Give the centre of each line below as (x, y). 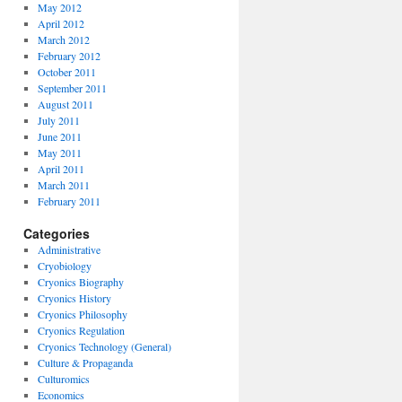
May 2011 (59, 153)
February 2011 (69, 201)
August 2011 (65, 104)
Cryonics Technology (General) (104, 346)
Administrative (69, 249)
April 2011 (61, 169)
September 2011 (72, 88)
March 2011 (63, 185)
